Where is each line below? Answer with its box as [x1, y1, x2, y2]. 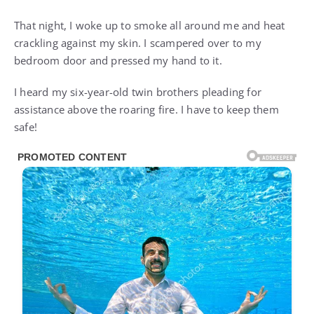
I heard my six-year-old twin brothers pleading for [14, 85, 262, 100]
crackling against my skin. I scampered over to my [14, 36, 261, 50]
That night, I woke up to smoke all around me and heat [14, 18, 285, 33]
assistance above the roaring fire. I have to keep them [14, 102, 279, 117]
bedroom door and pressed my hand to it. [14, 53, 222, 68]
